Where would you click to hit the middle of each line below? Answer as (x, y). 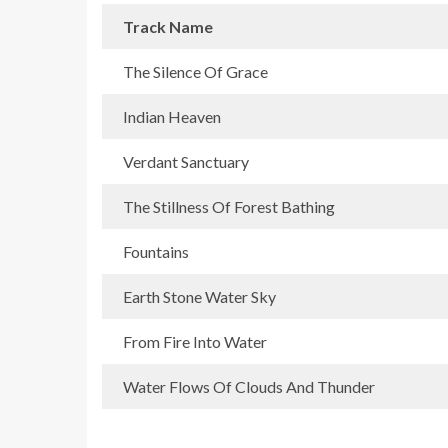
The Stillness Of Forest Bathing (229, 206)
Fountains (156, 251)
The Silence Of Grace (195, 71)
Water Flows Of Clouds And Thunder (249, 386)
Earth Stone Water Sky (199, 296)
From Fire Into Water (195, 341)
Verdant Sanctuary (186, 161)
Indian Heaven (172, 116)
